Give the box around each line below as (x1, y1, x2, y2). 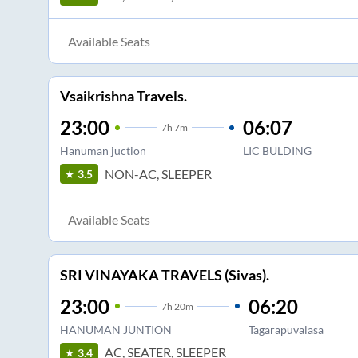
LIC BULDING (242, 144, 312, 158)
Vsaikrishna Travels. (59, 87, 187, 105)
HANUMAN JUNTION (59, 322, 172, 336)
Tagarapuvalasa (248, 322, 324, 336)
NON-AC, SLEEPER (104, 165, 212, 181)
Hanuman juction (59, 144, 146, 158)
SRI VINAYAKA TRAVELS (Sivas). (59, 265, 269, 284)
